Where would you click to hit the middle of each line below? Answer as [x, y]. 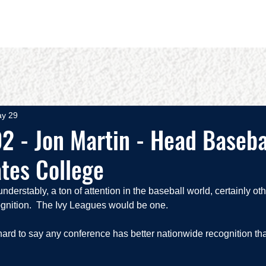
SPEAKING [110, 23]
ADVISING [241, 23]
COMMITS [176, 23]
